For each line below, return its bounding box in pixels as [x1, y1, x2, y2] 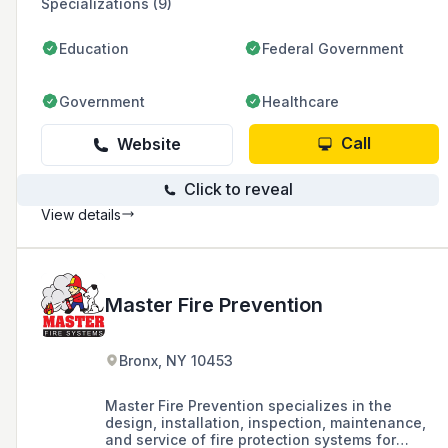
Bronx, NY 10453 [119, 351, 233, 369]
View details [41, 205, 121, 223]
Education [59, 39, 129, 57]
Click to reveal [183, 179, 293, 200]
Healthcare [262, 92, 339, 110]
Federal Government [262, 39, 404, 57]
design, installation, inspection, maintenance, [105, 413, 426, 431]
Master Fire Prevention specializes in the [105, 396, 392, 414]
